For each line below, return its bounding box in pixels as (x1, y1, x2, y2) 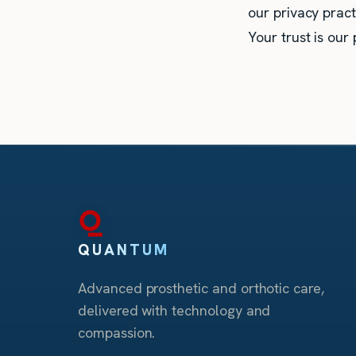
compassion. (78, 323, 156, 342)
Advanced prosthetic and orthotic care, (78, 279, 324, 298)
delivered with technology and (78, 301, 271, 320)
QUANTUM (78, 240, 170, 261)
